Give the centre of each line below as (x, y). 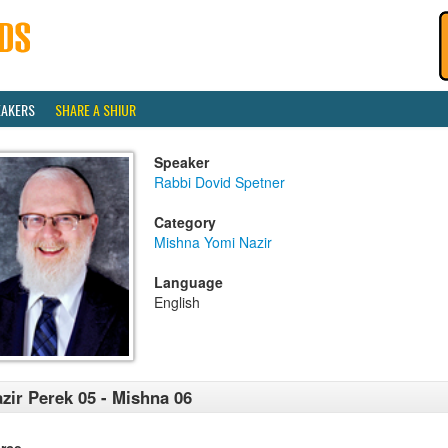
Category (185, 222)
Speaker (181, 162)
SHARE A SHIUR (95, 109)
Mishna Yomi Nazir (213, 242)
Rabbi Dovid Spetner (219, 182)
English (177, 302)
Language (188, 282)
